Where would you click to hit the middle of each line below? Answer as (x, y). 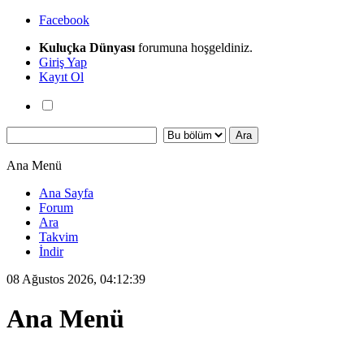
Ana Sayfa (66, 193)
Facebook (64, 20)
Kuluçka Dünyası (87, 48)
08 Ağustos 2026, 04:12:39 (76, 279)
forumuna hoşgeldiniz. (194, 48)
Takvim (58, 237)
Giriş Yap (63, 62)
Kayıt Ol (61, 77)
